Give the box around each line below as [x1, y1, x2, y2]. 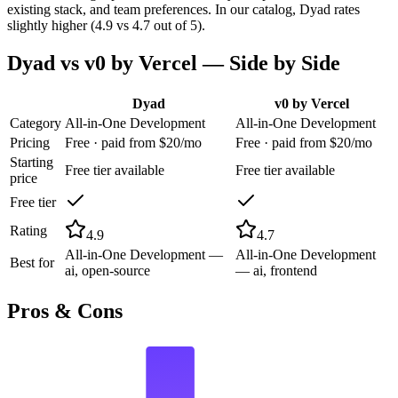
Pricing [10, 134, 50, 150]
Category [10, 115, 61, 131]
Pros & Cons [7, 298, 123, 322]
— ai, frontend [235, 262, 317, 278]
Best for [10, 254, 54, 270]
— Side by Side [197, 51, 340, 75]
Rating [10, 222, 47, 238]
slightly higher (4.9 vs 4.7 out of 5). [7, 17, 205, 33]
